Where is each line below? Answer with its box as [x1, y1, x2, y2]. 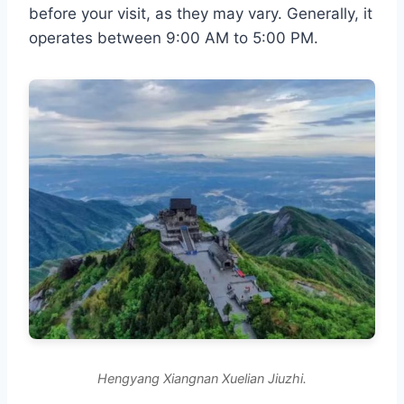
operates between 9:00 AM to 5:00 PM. [29, 29, 318, 48]
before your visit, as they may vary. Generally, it [29, 5, 372, 23]
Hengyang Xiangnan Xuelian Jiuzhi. [97, 371, 307, 387]
